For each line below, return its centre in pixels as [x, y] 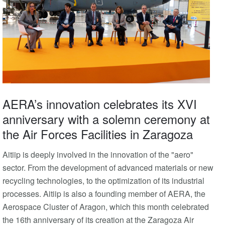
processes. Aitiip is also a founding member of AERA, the [104, 194]
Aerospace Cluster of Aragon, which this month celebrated [106, 207]
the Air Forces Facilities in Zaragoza [98, 134]
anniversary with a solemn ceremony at [106, 119]
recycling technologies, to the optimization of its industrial [103, 181]
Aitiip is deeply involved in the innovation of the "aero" [98, 155]
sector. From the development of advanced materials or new [108, 168]
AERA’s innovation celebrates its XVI [100, 104]
